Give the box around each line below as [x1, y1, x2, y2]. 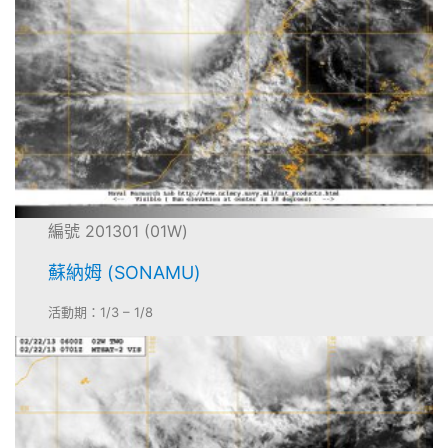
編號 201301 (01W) [48, 221, 189, 241]
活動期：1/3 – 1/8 [48, 304, 154, 321]
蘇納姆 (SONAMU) [48, 262, 202, 284]
